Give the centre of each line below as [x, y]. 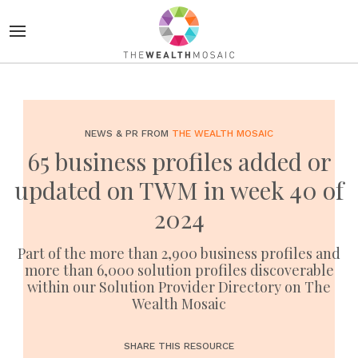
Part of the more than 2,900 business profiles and [179, 253]
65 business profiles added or [179, 161]
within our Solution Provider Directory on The [179, 287]
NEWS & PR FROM [128, 133]
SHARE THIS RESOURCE [179, 346]
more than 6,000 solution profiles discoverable [179, 270]
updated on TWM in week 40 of [179, 190]
